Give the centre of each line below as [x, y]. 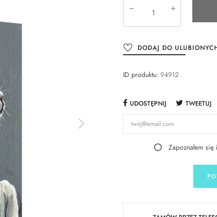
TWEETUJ [199, 103]
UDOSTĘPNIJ [148, 103]
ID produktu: [141, 74]
